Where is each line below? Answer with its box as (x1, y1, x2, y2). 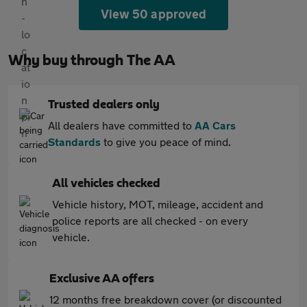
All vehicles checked (52, 177, 160, 190)
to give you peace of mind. (101, 135, 231, 148)
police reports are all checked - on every (52, 214, 248, 227)
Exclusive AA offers (49, 273, 154, 285)
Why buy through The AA (8, 53, 175, 68)
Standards (48, 135, 101, 148)
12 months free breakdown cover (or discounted (49, 293, 282, 306)
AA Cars (195, 119, 236, 132)
